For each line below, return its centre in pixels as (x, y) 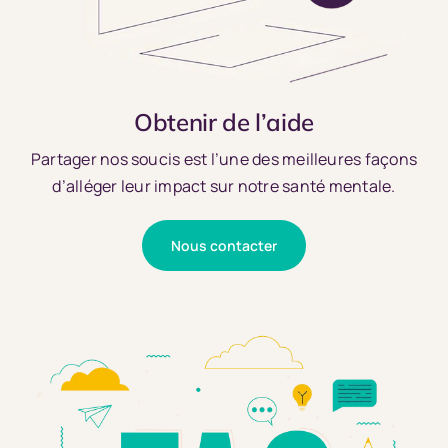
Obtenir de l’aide (224, 121)
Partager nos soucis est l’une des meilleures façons (224, 158)
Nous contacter (224, 245)
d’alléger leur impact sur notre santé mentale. (224, 185)
